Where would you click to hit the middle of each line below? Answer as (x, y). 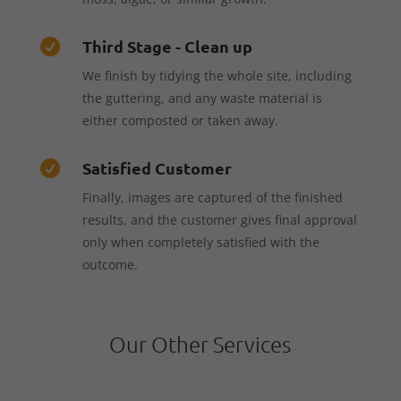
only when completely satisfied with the (200, 242)
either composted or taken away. (180, 120)
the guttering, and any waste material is (202, 98)
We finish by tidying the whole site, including (217, 75)
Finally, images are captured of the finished (212, 197)
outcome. (110, 264)
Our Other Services (200, 343)
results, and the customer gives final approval (219, 219)
